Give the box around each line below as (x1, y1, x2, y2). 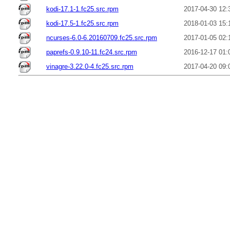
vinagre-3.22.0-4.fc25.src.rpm (46, 62, 133, 70)
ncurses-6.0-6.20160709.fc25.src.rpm (46, 33, 157, 42)
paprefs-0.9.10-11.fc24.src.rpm (46, 48, 137, 56)
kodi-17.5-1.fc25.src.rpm (46, 19, 119, 27)
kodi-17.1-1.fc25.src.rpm (46, 5, 119, 13)
